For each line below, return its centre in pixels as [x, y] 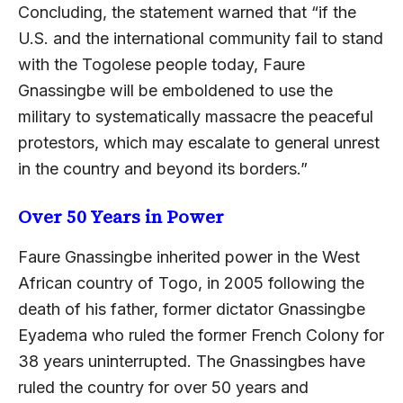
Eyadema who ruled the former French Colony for [201, 335]
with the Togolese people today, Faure [161, 64]
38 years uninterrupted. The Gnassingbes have [192, 361]
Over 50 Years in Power [121, 216]
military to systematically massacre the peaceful [196, 116]
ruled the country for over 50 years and [163, 387]
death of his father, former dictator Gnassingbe [192, 309]
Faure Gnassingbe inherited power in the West [189, 256]
